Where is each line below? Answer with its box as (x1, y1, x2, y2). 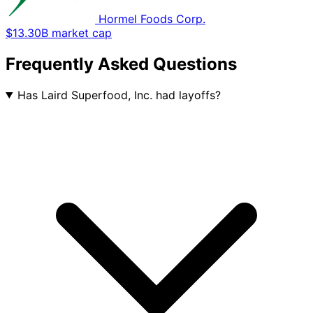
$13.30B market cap (6, 25, 112, 40)
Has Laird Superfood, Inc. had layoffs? (17, 87, 221, 102)
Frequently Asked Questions (6, 53, 237, 74)
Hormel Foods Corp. (99, 11, 205, 26)
